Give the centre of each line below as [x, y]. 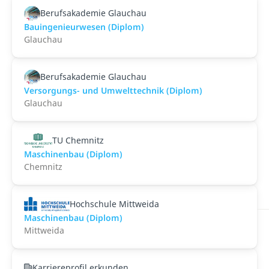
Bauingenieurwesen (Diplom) [84, 27]
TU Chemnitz [78, 140]
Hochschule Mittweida [114, 204]
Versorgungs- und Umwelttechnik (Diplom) [113, 90]
